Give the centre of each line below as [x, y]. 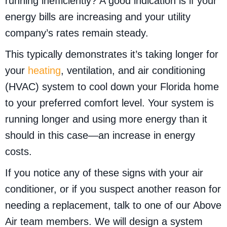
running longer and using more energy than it [106, 119]
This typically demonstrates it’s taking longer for [112, 54]
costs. [18, 152]
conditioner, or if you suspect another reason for [113, 189]
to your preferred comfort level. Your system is [109, 103]
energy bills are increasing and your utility [98, 17]
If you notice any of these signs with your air [104, 173]
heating [44, 71]
